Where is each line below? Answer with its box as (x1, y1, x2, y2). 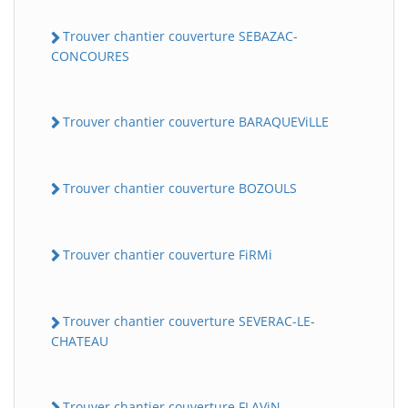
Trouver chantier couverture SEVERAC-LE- (63, 312, 315, 331)
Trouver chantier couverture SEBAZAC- (63, 27, 298, 46)
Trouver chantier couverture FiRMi (63, 246, 272, 264)
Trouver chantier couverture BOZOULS (63, 178, 297, 197)
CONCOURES (51, 46, 129, 65)
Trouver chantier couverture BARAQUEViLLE (63, 112, 329, 130)
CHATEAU (51, 331, 108, 350)
